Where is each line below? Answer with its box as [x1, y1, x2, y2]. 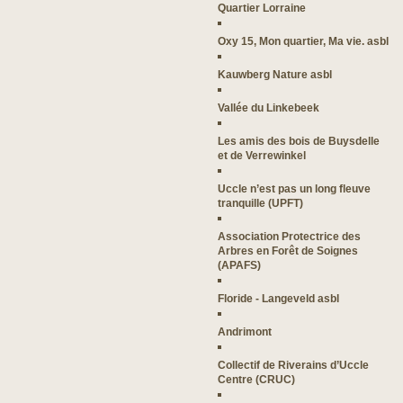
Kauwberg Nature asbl [218, 68, 332, 80]
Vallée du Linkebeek [218, 102, 319, 113]
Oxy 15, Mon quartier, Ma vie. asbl [218, 35, 389, 47]
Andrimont [218, 326, 272, 337]
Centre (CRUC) [218, 373, 295, 385]
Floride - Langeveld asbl [218, 292, 339, 304]
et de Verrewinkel [218, 149, 306, 161]
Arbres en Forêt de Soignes [218, 245, 358, 256]
